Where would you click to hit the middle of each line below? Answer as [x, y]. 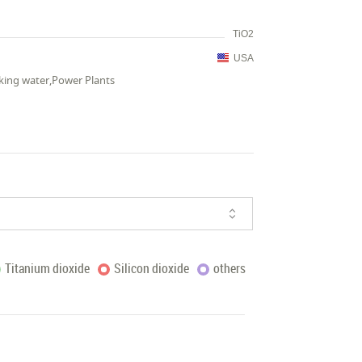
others [229, 268]
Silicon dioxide [151, 268]
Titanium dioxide [47, 268]
